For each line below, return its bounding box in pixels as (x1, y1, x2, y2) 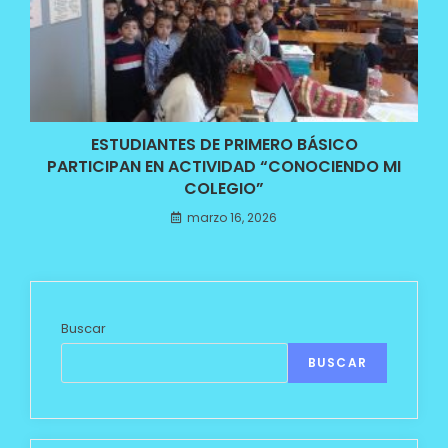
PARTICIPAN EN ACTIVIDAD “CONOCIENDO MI (47, 155, 401, 179)
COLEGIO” (184, 177, 264, 201)
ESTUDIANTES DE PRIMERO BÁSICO (90, 133, 358, 157)
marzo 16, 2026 (187, 209, 277, 227)
